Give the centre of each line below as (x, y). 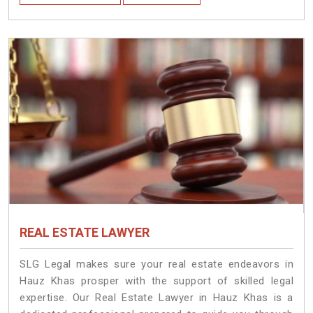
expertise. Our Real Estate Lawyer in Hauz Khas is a (156, 298)
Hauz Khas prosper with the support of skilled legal (156, 281)
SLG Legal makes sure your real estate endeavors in (156, 264)
